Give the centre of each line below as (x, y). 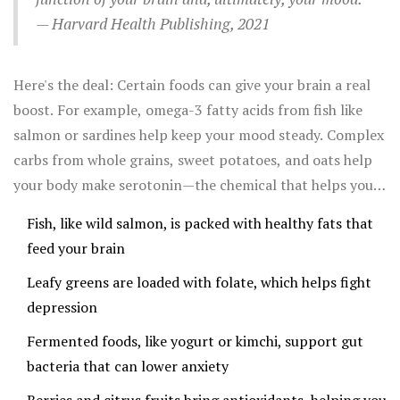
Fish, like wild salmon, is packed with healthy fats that (200, 224)
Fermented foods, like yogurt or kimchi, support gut (195, 342)
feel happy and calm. (80, 210)
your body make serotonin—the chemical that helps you (193, 185)
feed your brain (76, 249)
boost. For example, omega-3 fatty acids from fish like (188, 110)
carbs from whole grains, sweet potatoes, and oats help (193, 160)
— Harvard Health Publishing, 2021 (153, 24)
